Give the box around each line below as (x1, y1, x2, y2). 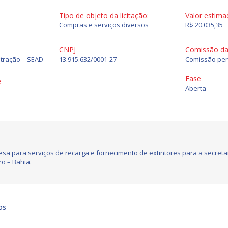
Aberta (185, 83, 206, 93)
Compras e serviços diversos (59, 20, 149, 30)
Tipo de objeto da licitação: (59, 11, 149, 20)
